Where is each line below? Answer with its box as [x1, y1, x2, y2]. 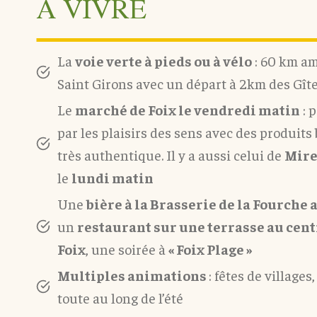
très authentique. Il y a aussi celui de [57, 146, 284, 163]
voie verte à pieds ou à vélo [75, 52, 252, 69]
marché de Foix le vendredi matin [75, 100, 300, 118]
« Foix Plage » [168, 240, 252, 258]
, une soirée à [86, 240, 168, 258]
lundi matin [71, 168, 154, 186]
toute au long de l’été [57, 289, 183, 306]
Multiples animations [57, 266, 209, 284]
